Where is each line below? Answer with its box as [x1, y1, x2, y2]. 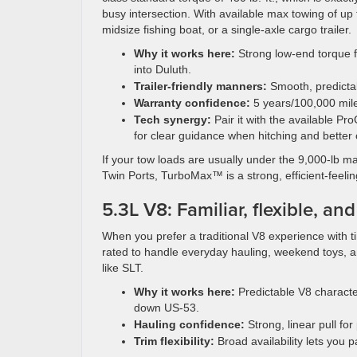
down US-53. [134, 301, 199, 314]
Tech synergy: [134, 113, 211, 126]
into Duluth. [134, 63, 191, 76]
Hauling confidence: [134, 318, 245, 331]
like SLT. [102, 261, 143, 274]
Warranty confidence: [134, 96, 250, 109]
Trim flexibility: [134, 335, 214, 347]
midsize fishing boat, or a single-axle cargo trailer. [102, 23, 351, 36]
